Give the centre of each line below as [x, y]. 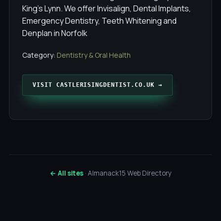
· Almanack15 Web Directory [127, 173]
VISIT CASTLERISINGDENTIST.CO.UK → [97, 85]
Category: [39, 55]
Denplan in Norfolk [55, 33]
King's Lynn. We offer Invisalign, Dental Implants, [107, 8]
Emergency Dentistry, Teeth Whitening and [99, 21]
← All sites [66, 173]
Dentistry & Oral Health [94, 55]
